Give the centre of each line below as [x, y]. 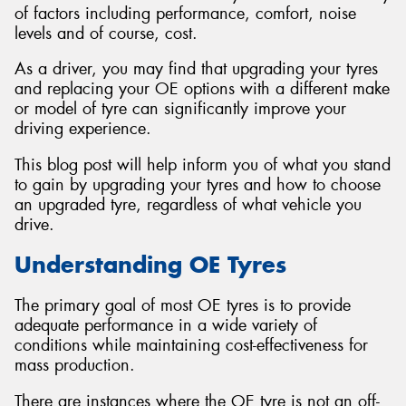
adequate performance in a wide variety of [166, 325]
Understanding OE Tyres [150, 265]
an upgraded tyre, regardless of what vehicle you [188, 204]
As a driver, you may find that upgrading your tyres [196, 69]
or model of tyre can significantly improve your [180, 109]
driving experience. [83, 129]
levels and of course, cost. [106, 33]
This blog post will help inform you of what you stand [203, 164]
